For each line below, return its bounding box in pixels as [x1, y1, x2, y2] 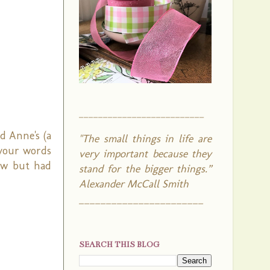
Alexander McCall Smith [79, 177, 189, 190]
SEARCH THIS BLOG [79, 240, 160, 250]
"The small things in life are [79, 132, 212, 145]
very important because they [79, 147, 212, 160]
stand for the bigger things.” [79, 162, 212, 175]
